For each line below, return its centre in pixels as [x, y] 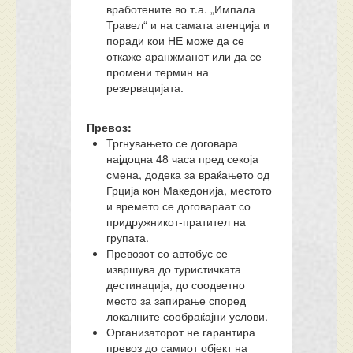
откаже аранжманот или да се [184, 56]
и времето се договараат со [179, 206]
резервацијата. [145, 87]
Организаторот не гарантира [181, 332]
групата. [128, 237]
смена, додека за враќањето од [188, 174]
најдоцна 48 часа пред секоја [183, 158]
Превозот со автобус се [167, 253]
